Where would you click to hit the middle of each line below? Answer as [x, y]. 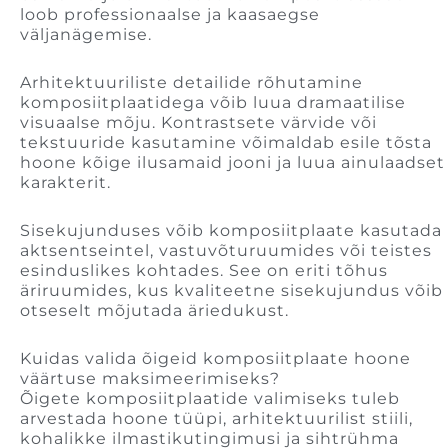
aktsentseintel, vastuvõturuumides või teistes [226, 251]
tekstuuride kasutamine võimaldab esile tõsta [226, 143]
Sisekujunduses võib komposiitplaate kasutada [231, 231]
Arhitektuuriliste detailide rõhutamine [191, 83]
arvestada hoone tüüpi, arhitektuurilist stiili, [216, 419]
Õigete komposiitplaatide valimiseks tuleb [210, 399]
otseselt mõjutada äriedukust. [154, 311]
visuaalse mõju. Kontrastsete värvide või [198, 123]
